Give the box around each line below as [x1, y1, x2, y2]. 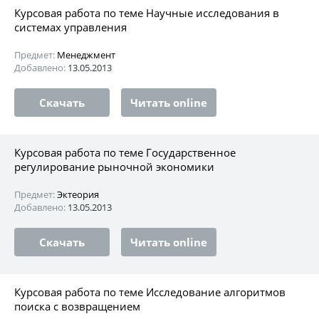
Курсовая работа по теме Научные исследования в [14, 5, 279, 20]
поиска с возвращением [14, 298, 140, 313]
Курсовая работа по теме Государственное [14, 145, 236, 159]
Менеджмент [57, 48, 115, 61]
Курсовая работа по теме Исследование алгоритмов [14, 284, 286, 299]
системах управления [14, 19, 127, 34]
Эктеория [57, 187, 99, 201]
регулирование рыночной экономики [14, 159, 214, 174]
